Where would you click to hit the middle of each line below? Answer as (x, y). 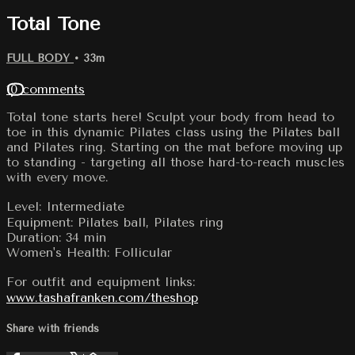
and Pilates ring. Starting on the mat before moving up (174, 147)
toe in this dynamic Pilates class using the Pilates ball (173, 132)
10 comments (46, 89)
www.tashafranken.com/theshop (102, 297)
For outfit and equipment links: (105, 281)
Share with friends (53, 329)
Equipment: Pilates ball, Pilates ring (115, 222)
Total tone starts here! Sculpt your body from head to (170, 116)
